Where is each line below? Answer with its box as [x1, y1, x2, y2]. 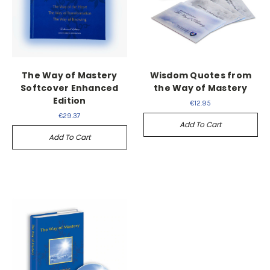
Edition [52, 94, 86, 107]
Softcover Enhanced [20, 81, 119, 94]
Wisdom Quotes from [149, 69, 251, 81]
